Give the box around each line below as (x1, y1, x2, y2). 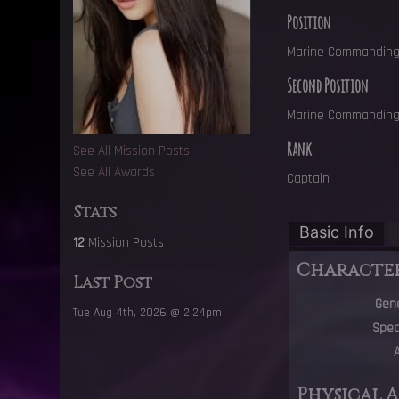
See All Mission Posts (73, 142, 191, 159)
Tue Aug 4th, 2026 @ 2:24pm (73, 304, 223, 321)
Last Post (73, 272, 153, 294)
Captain (287, 170, 330, 188)
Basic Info (299, 223, 375, 242)
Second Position (287, 75, 370, 98)
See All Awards (73, 163, 156, 181)
